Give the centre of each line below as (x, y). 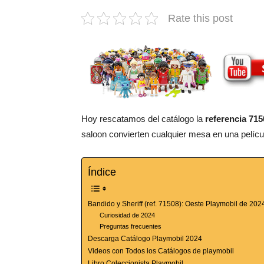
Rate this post (200, 18)
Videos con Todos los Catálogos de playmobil (161, 251)
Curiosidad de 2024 (128, 215)
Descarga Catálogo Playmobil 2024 (145, 239)
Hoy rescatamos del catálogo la (143, 119)
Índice (102, 172)
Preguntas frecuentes (131, 227)
